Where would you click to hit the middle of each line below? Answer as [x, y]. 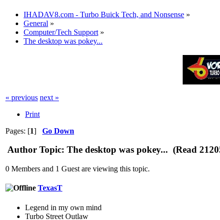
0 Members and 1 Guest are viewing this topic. [78, 169]
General [36, 23]
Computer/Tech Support [61, 32]
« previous [22, 97]
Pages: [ [18, 131]
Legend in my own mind [63, 207]
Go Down [58, 131]
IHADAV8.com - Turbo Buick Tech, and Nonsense [104, 14]
